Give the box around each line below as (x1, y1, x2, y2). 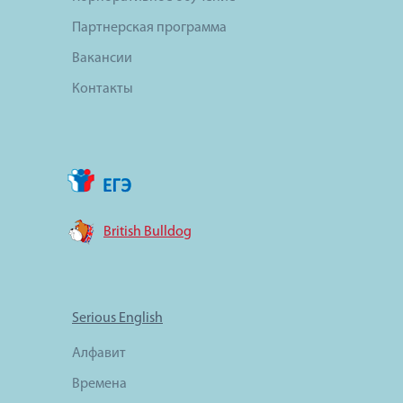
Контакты (72, 82, 133, 97)
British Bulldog (103, 225, 192, 240)
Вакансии (72, 51, 132, 67)
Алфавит (72, 346, 126, 362)
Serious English (72, 311, 163, 327)
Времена (72, 377, 127, 392)
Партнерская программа (72, 21, 227, 36)
